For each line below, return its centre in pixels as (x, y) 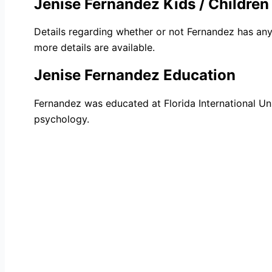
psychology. (62, 119)
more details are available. (94, 48)
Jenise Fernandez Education (135, 75)
